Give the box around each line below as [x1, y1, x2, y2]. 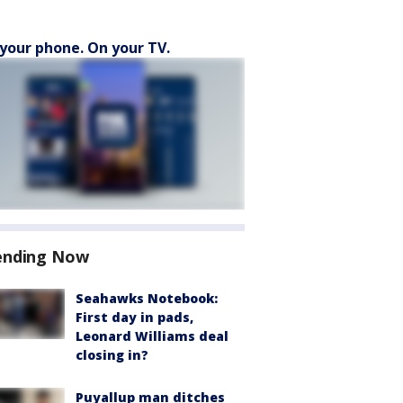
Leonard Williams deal [76, 327, 228, 345]
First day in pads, [76, 309, 193, 326]
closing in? [76, 346, 148, 363]
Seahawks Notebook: [76, 290, 218, 307]
